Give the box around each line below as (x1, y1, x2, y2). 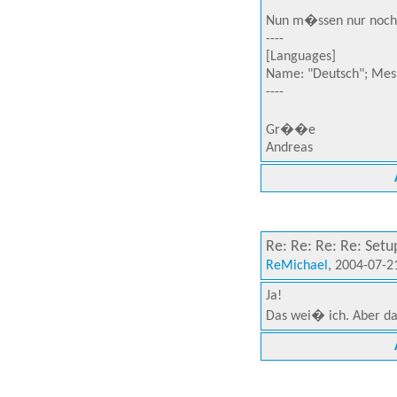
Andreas (266, 141, 313, 155)
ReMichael (266, 259, 328, 273)
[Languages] (266, 50, 336, 64)
